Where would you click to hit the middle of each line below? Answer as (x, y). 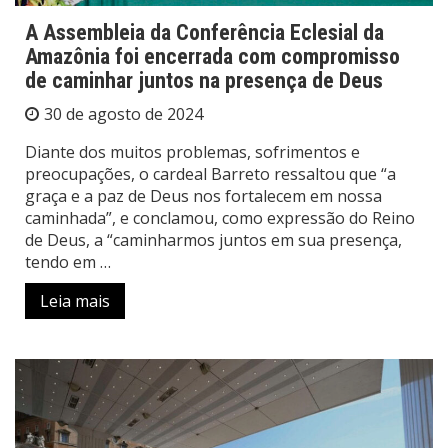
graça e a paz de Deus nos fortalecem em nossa (203, 195)
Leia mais (75, 300)
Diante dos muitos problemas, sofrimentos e (192, 151)
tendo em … (68, 261)
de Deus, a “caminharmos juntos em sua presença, (213, 239)
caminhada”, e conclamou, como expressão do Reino (220, 217)
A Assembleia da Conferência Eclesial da (204, 32)
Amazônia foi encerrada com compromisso (212, 56)
